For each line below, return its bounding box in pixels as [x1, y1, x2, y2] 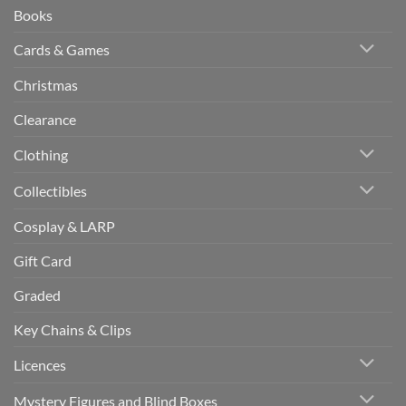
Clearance [14, 111, 76, 129]
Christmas [14, 76, 78, 94]
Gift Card [14, 251, 72, 269]
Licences [14, 355, 66, 373]
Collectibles [14, 182, 87, 200]
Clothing [14, 146, 68, 164]
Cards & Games [14, 41, 110, 59]
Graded [14, 285, 61, 304]
